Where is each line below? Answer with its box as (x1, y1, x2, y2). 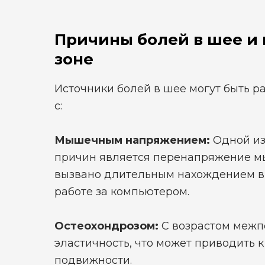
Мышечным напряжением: (54, 134, 210, 147)
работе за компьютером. (54, 185, 189, 198)
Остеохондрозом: (54, 219, 159, 232)
